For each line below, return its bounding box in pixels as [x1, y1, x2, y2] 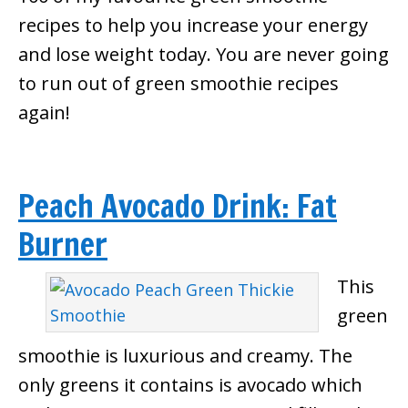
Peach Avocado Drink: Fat [18, 184, 337, 228]
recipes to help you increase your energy [18, 13, 368, 37]
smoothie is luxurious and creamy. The [18, 343, 352, 368]
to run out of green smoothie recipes [18, 71, 339, 96]
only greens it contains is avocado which [18, 372, 362, 397]
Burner [18, 222, 107, 266]
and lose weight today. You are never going [18, 42, 389, 66]
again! [18, 100, 70, 125]
